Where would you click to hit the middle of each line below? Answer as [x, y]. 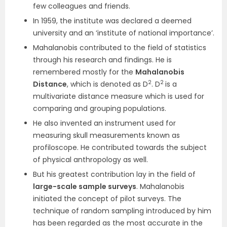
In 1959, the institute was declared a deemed [112, 21]
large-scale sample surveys [85, 186]
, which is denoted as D [107, 84]
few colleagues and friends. [82, 6]
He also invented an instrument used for [104, 123]
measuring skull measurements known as [106, 135]
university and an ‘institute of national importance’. [124, 33]
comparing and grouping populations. [100, 108]
